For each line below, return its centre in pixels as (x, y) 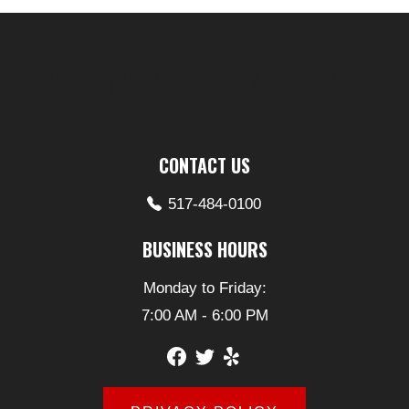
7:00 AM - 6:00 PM (204, 316)
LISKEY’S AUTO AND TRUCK (204, 80)
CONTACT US (204, 166)
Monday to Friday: (204, 288)
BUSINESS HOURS (204, 250)
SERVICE (204, 120)
